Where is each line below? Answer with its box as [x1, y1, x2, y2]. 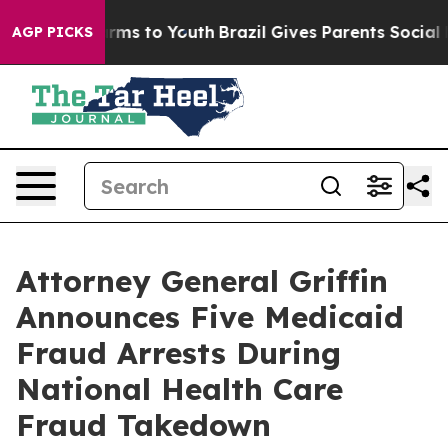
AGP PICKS [12, 23, 93, 41]
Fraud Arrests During [16, 334, 341, 372]
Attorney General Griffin [16, 262, 388, 300]
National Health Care [16, 370, 343, 408]
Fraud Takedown [16, 406, 271, 444]
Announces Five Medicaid [16, 298, 404, 336]
